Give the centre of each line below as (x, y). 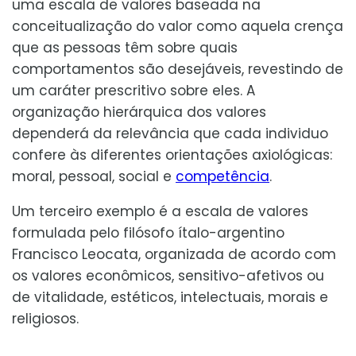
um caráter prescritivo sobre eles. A (133, 90)
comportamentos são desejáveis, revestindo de (178, 69)
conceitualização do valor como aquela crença (178, 26)
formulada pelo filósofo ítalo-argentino (148, 232)
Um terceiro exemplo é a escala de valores (160, 211)
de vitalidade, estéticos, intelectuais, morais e (170, 297)
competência (222, 176)
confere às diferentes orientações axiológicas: (172, 155)
